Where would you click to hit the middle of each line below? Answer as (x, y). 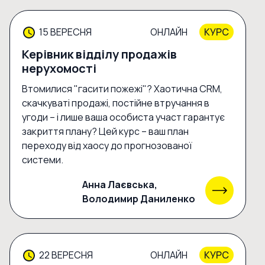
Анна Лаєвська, (120, 184)
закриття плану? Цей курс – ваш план (105, 132)
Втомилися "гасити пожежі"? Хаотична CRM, (122, 89)
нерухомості (59, 69)
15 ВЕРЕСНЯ (65, 32)
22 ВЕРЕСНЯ (66, 255)
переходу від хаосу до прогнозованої (107, 146)
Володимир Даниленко (139, 198)
